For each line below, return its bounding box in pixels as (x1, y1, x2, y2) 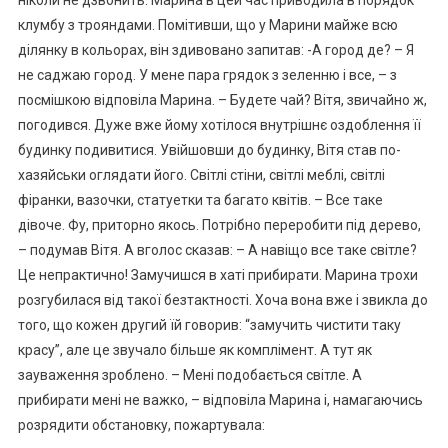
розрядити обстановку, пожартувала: (17, 416, 265, 433)
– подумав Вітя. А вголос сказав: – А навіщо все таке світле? (17, 241, 417, 258)
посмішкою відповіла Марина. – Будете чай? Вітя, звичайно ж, (17, 91, 427, 108)
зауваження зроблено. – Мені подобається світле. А (17, 366, 362, 383)
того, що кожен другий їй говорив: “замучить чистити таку (17, 316, 401, 333)
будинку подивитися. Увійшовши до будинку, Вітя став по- (17, 141, 401, 158)
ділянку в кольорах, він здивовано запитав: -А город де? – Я (17, 41, 414, 58)
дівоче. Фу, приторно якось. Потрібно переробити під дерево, (17, 216, 421, 233)
